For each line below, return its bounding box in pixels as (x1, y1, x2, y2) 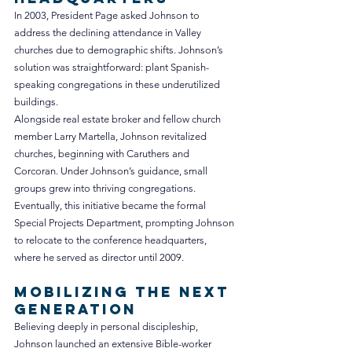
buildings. (14, 96, 58, 108)
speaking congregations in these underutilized (14, 79, 222, 91)
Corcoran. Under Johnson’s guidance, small (14, 165, 210, 178)
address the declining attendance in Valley (14, 27, 203, 39)
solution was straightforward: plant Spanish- (14, 61, 209, 74)
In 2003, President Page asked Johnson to (14, 9, 202, 22)
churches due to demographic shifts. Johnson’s (14, 44, 225, 57)
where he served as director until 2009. (14, 251, 184, 264)
